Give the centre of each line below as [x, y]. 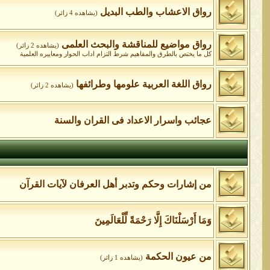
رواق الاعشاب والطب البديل [155, 12]
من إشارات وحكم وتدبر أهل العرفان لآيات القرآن [115, 184]
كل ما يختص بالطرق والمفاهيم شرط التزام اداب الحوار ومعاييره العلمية [115, 54]
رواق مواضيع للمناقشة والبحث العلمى [136, 44]
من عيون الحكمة [178, 256]
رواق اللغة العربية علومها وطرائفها [143, 84]
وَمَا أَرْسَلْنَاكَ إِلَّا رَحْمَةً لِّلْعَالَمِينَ [153, 220]
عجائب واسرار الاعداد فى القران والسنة [133, 120]
